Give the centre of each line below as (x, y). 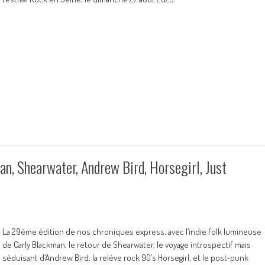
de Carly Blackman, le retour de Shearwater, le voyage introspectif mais (127, 245)
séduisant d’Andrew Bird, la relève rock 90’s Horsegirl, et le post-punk (125, 258)
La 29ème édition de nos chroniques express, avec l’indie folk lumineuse (132, 232)
